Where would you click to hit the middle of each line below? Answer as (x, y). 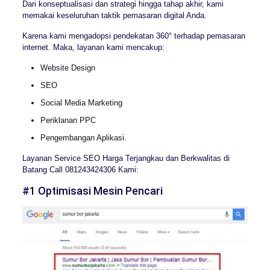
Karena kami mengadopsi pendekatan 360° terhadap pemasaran (133, 36)
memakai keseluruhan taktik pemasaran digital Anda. (114, 16)
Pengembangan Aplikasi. (83, 138)
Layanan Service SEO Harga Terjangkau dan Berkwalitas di (126, 159)
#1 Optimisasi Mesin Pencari (92, 191)
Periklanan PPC (68, 121)
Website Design (67, 68)
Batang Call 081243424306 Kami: (80, 170)
